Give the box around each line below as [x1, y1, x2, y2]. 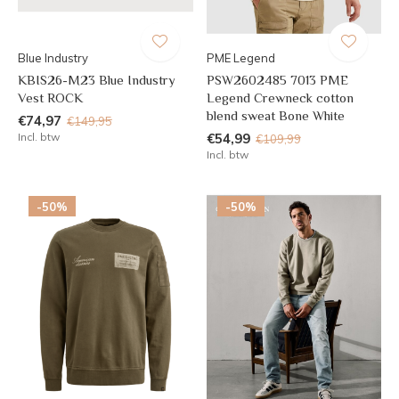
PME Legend [206, 50, 275, 65]
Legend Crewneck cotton [206, 89, 354, 105]
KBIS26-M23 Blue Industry [18, 71, 175, 87]
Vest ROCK [18, 89, 83, 105]
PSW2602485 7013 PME [206, 71, 348, 87]
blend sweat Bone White [206, 107, 345, 123]
